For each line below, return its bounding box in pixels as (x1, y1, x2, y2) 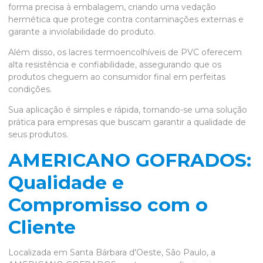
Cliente (8, 216, 76, 238)
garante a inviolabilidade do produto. (8, 26, 156, 37)
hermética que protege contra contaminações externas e (8, 14, 244, 25)
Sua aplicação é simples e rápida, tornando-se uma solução (8, 104, 247, 115)
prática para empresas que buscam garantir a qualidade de (8, 117, 246, 127)
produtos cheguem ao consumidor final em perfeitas (8, 72, 225, 82)
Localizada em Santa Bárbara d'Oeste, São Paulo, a (8, 247, 215, 258)
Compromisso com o (8, 194, 208, 216)
